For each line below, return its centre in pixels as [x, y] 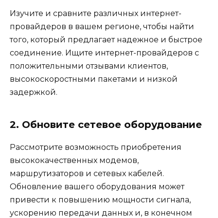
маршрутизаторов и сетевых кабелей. [87, 174]
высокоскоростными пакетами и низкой [94, 79]
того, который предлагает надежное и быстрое [106, 40]
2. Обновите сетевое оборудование [106, 125]
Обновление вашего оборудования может [97, 187]
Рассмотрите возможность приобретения [96, 147]
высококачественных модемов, [74, 161]
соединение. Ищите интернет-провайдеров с [104, 53]
